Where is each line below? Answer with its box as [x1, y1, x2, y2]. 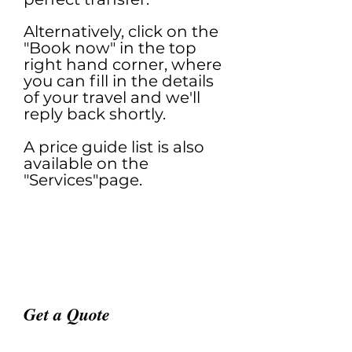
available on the [24, 154, 148, 173]
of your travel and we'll [24, 88, 200, 107]
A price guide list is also [24, 137, 204, 156]
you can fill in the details [24, 71, 214, 90]
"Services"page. [24, 170, 142, 189]
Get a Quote [24, 302, 110, 326]
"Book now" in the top [24, 38, 196, 57]
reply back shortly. [24, 104, 166, 123]
